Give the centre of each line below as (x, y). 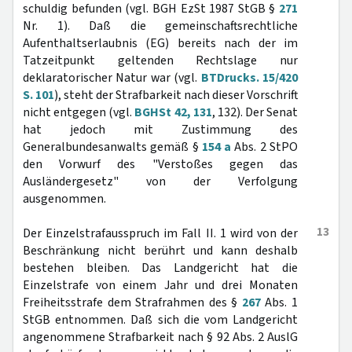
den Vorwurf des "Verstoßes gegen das (160, 164)
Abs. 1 (279, 302)
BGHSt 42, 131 (173, 112)
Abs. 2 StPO (265, 147)
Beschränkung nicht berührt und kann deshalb (160, 251)
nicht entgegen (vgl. (79, 112)
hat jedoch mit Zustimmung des (160, 130)
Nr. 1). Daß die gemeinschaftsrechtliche (160, 26)
